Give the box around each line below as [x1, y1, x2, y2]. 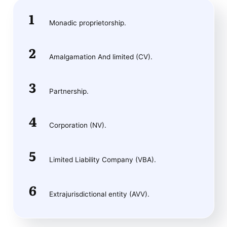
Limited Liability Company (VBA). [49, 155, 156, 164]
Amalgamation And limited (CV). [49, 53, 153, 61]
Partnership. [49, 87, 89, 95]
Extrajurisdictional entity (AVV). [49, 190, 149, 198]
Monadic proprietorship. [49, 18, 126, 27]
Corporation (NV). [49, 121, 106, 130]
